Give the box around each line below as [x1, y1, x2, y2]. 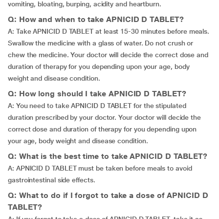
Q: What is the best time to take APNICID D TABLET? [8, 152, 207, 161]
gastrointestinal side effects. [8, 176, 95, 184]
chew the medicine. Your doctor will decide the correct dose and [8, 51, 208, 59]
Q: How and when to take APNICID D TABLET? [8, 15, 184, 24]
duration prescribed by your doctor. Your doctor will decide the [8, 113, 201, 121]
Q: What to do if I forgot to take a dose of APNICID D [8, 191, 208, 200]
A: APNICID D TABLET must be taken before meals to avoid [8, 164, 192, 172]
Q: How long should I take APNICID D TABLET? [8, 89, 186, 98]
